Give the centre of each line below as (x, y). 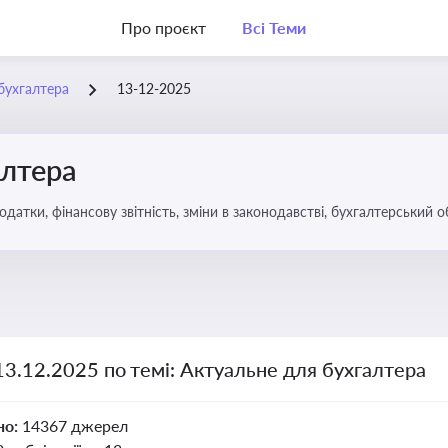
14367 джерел (74, 425)
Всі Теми (273, 27)
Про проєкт (163, 27)
